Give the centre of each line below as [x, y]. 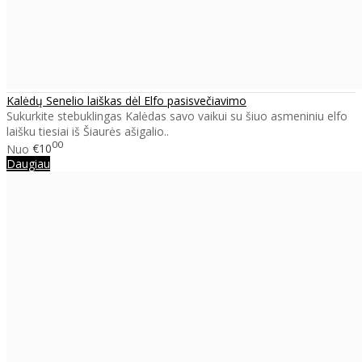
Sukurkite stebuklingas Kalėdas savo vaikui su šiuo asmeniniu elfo [177, 116]
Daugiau [28, 164]
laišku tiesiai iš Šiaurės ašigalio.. [88, 131]
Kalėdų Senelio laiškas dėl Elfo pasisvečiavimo [126, 100]
